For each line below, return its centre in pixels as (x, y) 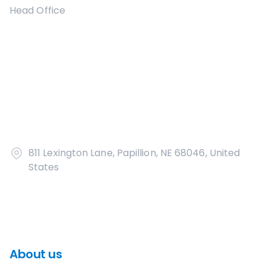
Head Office (37, 10)
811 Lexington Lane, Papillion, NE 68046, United (134, 153)
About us (36, 254)
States (44, 167)
